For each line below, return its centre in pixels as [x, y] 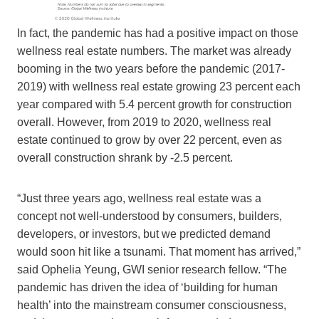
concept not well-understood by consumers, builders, [150, 216]
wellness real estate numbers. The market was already [154, 51]
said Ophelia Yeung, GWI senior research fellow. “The [152, 270]
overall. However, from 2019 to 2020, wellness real [144, 122]
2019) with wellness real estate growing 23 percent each [159, 87]
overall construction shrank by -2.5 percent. [125, 158]
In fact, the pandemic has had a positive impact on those [158, 33]
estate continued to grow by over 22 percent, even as [150, 140]
